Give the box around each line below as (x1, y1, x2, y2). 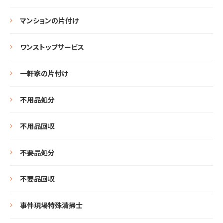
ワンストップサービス (20, 42, 84, 52)
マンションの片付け (20, 15, 79, 25)
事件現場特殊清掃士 (20, 200, 83, 210)
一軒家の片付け (20, 68, 68, 78)
